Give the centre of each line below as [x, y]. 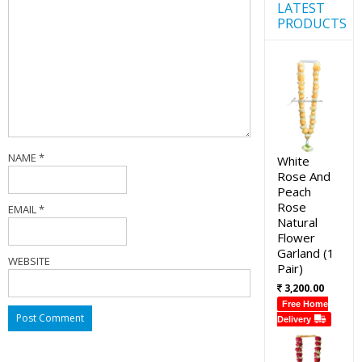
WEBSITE [29, 261]
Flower [296, 237]
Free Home [305, 303]
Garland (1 [305, 253]
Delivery [295, 319]
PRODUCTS [311, 24]
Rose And [303, 176]
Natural [297, 222]
